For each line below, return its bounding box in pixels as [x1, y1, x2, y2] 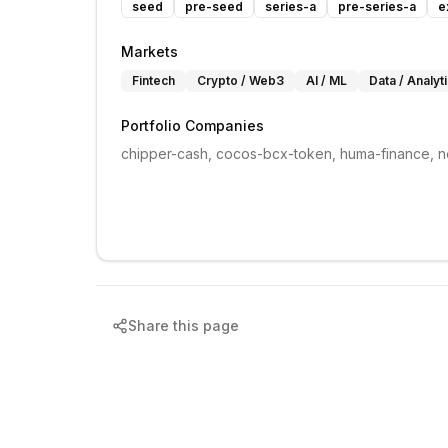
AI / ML [306, 73, 347, 88]
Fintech [132, 73, 175, 88]
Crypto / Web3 [197, 73, 284, 88]
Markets [121, 43, 178, 60]
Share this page [128, 317, 239, 334]
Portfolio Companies [121, 117, 264, 134]
